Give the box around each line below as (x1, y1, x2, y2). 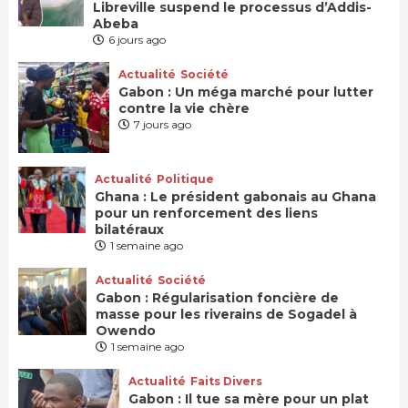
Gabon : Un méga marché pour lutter (118, 83, 373, 100)
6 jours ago (108, 32, 167, 46)
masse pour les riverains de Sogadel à (95, 305, 357, 322)
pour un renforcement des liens (94, 204, 318, 221)
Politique (156, 171, 214, 186)
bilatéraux (94, 220, 164, 238)
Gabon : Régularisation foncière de (95, 289, 339, 306)
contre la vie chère (118, 99, 253, 117)
